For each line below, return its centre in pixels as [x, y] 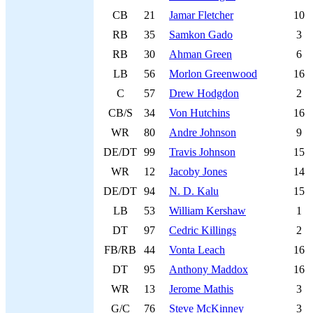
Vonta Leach [197, 250]
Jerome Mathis [201, 289]
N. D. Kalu [194, 191]
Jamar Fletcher [201, 15]
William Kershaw [208, 211]
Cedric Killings [203, 230]
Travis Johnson [202, 152]
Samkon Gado [201, 35]
